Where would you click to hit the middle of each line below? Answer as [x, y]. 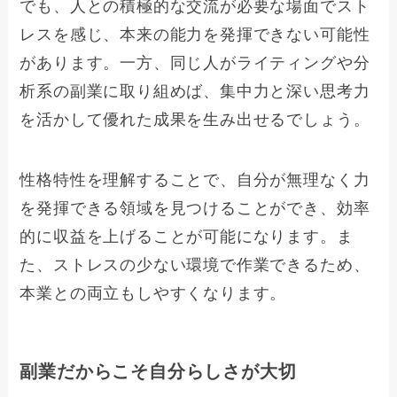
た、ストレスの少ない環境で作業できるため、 [195, 265]
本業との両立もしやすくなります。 [153, 293]
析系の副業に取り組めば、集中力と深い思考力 [195, 92]
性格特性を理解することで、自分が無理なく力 [195, 179]
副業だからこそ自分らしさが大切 [158, 372]
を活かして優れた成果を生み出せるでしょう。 [195, 120]
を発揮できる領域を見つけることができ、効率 [195, 208]
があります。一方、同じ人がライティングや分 [195, 63]
